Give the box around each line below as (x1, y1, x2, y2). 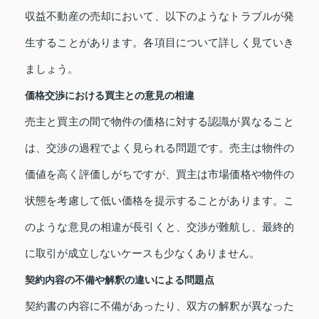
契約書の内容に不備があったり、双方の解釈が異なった (25, 300, 294, 312)
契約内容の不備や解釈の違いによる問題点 (25, 273, 214, 286)
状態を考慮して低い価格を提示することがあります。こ (25, 194, 294, 206)
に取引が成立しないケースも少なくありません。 (25, 247, 260, 259)
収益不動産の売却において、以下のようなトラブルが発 (25, 10, 294, 22)
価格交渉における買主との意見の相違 (25, 89, 194, 101)
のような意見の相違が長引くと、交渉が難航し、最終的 (25, 221, 294, 233)
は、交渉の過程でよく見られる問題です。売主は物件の (25, 142, 294, 154)
